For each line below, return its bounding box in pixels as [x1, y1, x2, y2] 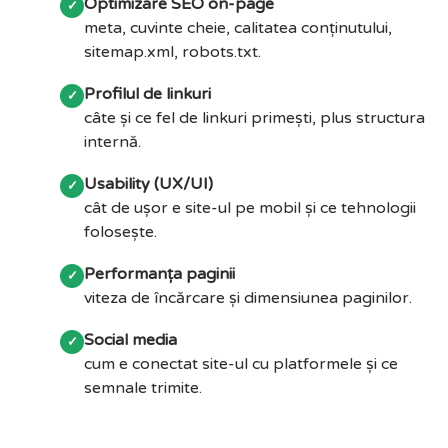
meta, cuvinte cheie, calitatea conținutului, [84, 17, 392, 38]
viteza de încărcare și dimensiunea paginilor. [84, 287, 412, 308]
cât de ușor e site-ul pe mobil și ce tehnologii [84, 197, 416, 218]
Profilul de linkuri [84, 83, 211, 104]
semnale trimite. [84, 377, 202, 398]
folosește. [84, 221, 157, 242]
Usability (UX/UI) [84, 173, 213, 194]
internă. [84, 131, 141, 152]
